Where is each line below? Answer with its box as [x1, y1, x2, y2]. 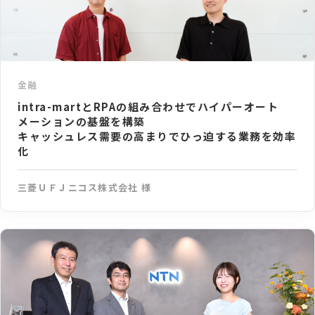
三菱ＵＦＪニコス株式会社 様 [18, 180, 152, 194]
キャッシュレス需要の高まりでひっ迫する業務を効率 [18, 128, 296, 143]
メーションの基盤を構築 [18, 113, 146, 129]
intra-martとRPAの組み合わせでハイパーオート [18, 98, 278, 114]
